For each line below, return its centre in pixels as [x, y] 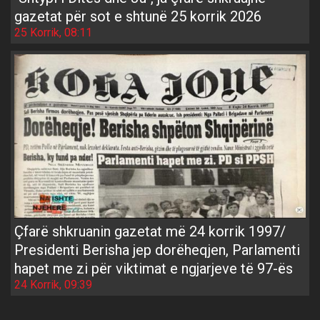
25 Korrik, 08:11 [53, 32]
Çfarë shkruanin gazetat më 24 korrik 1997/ [150, 232]
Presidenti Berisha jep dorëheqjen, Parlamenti [157, 250]
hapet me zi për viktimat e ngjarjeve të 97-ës [154, 269]
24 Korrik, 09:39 [53, 285]
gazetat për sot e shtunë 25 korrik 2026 [138, 16]
